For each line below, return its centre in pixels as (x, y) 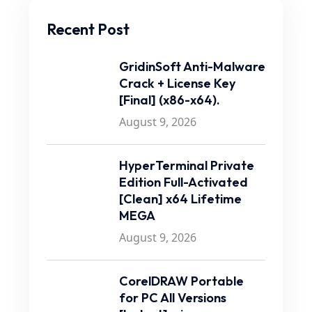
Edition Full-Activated (184, 182)
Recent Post (88, 29)
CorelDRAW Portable (181, 281)
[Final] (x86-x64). (170, 100)
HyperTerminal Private (187, 165)
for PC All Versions (173, 298)
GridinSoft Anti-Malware (192, 67)
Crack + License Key (177, 83)
